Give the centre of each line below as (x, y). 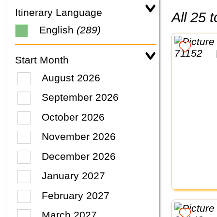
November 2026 (79, 137)
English (58, 30)
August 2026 (71, 77)
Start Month (42, 60)
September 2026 (80, 97)
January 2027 (74, 176)
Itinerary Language (59, 13)
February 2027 (76, 195)
